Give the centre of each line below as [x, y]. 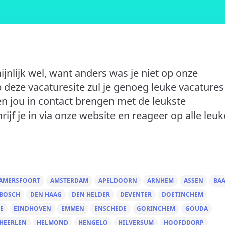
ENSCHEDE [110, 209]
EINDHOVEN [32, 209]
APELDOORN [118, 181]
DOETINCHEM [183, 195]
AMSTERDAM [69, 181]
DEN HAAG [46, 195]
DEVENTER [136, 195]
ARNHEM [160, 181]
